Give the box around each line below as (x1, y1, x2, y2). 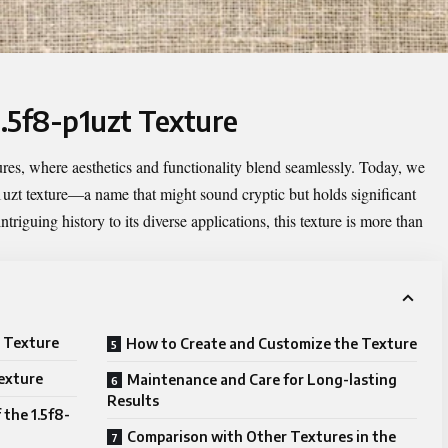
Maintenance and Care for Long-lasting (127, 370, 397, 388)
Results (107, 391, 159, 409)
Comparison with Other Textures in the (127, 427, 396, 445)
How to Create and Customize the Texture (126, 334, 417, 352)
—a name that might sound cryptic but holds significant (68, 182, 416, 204)
